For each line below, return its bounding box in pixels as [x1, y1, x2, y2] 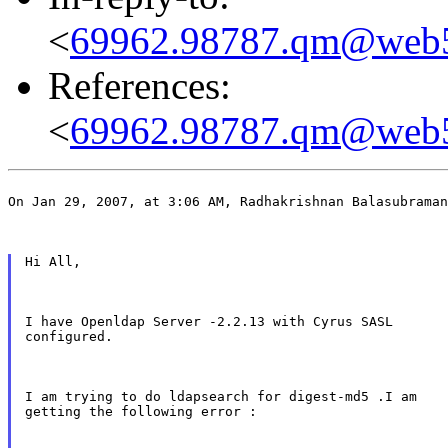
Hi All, [24, 253, 81, 269]
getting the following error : [24, 403, 257, 419]
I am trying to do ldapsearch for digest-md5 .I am [24, 388, 417, 404]
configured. [24, 328, 113, 344]
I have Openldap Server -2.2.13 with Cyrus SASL [24, 313, 393, 329]
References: [48, 63, 231, 107]
